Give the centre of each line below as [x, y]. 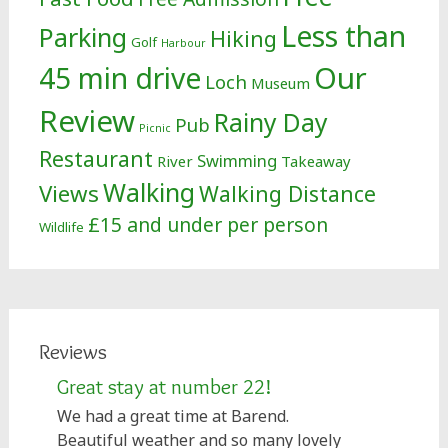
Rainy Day [270, 122]
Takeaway [315, 161]
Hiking [243, 38]
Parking [82, 37]
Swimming [236, 160]
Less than [343, 36]
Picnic [154, 128]
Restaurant [95, 158]
